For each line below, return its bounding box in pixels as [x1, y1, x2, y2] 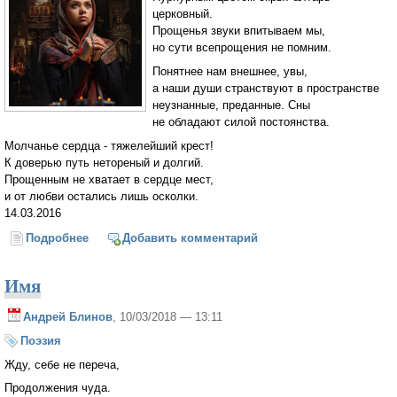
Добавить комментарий [121, 231, 258, 245]
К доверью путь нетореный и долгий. [4, 155, 204, 169]
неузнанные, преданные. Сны [152, 97, 310, 112]
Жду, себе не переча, [4, 357, 120, 371]
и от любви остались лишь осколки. [4, 189, 198, 203]
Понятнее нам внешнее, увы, [152, 64, 307, 78]
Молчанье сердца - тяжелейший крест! [4, 138, 214, 152]
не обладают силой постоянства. [152, 114, 330, 128]
